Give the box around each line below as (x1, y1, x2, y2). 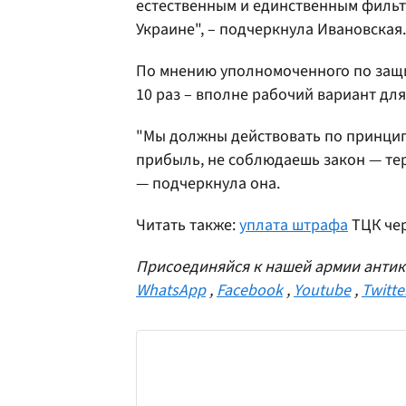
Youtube (294, 278, 351, 302)
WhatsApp (136, 278, 206, 302)
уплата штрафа (239, 213, 348, 237)
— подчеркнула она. (136, 171, 280, 195)
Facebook (217, 278, 283, 302)
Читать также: (136, 213, 239, 237)
